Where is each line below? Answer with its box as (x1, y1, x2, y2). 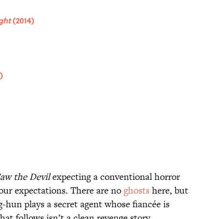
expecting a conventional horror (50, 170, 180, 184)
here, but (150, 184, 188, 197)
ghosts (124, 184, 150, 197)
